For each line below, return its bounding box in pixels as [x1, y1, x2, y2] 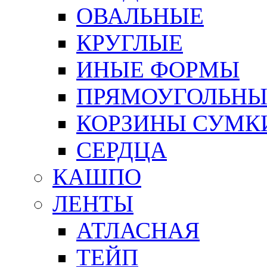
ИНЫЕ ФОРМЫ [76, 57, 240, 82]
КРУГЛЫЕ [76, 30, 183, 55]
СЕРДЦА [76, 137, 167, 163]
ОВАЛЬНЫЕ [76, 3, 204, 29]
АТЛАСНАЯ [76, 218, 200, 243]
